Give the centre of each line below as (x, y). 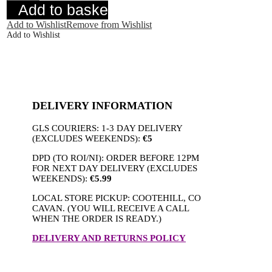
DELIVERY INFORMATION (102, 105)
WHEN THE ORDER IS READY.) (98, 218)
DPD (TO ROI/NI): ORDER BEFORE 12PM (116, 158)
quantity (20, 13)
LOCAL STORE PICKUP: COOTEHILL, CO (117, 198)
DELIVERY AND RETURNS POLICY (109, 238)
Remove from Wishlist (109, 25)
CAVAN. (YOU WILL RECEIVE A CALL (110, 208)
